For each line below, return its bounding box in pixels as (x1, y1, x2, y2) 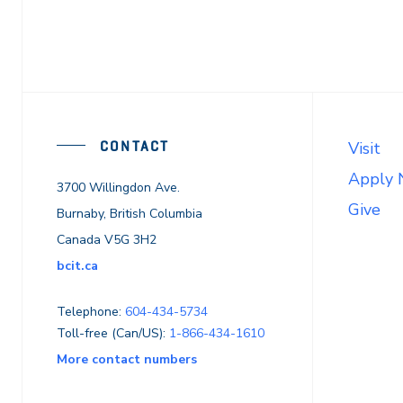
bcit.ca (57, 257, 98, 274)
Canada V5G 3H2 (57, 231, 157, 248)
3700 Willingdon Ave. (57, 179, 180, 196)
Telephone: (57, 303, 125, 320)
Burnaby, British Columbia (57, 205, 202, 222)
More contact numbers (57, 351, 197, 368)
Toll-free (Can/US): (57, 325, 169, 342)
